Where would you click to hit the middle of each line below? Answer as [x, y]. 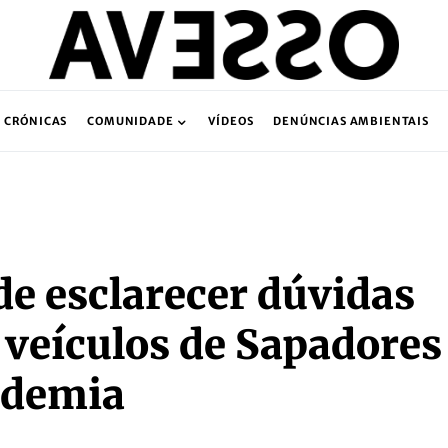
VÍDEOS [231, 121]
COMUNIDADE [130, 121]
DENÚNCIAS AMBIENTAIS [351, 121]
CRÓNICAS [35, 121]
